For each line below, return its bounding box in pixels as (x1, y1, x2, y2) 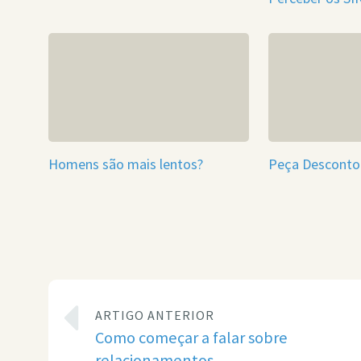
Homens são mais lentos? (48, 155, 203, 174)
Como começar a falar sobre (94, 326, 288, 348)
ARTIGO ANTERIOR (94, 306, 214, 323)
